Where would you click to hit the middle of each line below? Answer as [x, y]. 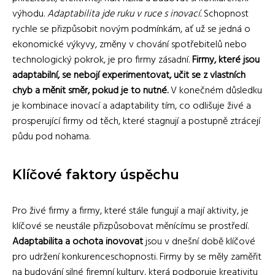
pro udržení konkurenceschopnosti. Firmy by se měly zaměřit [137, 257]
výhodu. [30, 14]
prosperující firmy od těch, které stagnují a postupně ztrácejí [136, 121]
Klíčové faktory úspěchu [96, 174]
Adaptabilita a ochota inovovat [78, 242]
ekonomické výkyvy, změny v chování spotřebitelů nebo [130, 45]
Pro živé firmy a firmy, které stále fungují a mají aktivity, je [130, 211]
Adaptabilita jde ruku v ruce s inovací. [124, 14]
